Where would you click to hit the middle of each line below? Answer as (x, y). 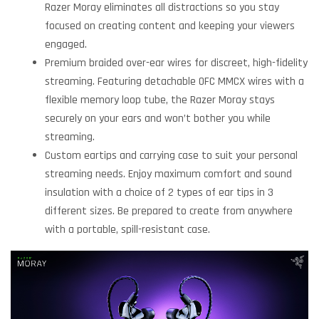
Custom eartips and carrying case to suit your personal (171, 156)
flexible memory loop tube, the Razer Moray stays (160, 100)
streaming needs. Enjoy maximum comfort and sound (168, 174)
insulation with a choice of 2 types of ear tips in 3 (159, 193)
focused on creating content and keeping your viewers (170, 26)
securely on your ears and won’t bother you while (158, 119)
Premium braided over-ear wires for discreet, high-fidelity (176, 63)
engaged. (66, 45)
